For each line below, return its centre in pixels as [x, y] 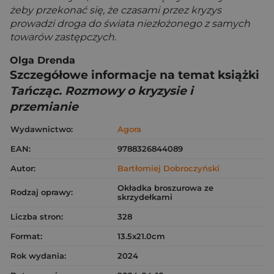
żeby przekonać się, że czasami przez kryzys [116, 10]
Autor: [23, 168]
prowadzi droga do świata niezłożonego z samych [130, 24]
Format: [26, 236]
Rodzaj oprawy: [42, 192]
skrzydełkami [145, 197]
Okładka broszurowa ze [165, 188]
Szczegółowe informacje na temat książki [135, 75]
